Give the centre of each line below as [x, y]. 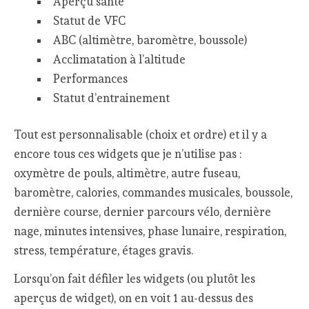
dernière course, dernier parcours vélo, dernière [143, 212]
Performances [90, 78]
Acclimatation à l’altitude [119, 59]
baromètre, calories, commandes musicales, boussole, [153, 193]
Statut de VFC [89, 20]
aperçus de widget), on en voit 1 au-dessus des [134, 298]
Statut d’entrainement [111, 98]
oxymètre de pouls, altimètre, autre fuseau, [127, 173]
